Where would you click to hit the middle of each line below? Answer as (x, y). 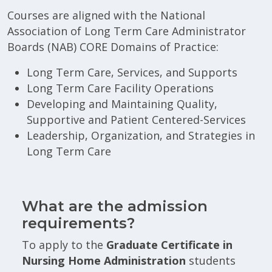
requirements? (78, 223)
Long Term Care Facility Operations (120, 88)
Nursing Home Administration (104, 260)
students (211, 260)
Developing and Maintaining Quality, (122, 104)
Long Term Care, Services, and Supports (132, 72)
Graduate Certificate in (169, 244)
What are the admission (115, 206)
